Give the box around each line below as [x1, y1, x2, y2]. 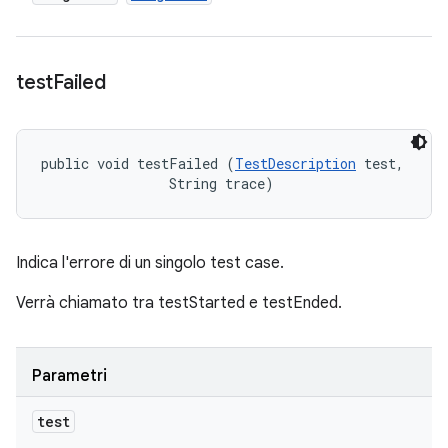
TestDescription [235, 154, 356, 173]
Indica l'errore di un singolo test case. [16, 253, 284, 273]
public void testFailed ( [41, 154, 235, 173]
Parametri [32, 366, 107, 386]
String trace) [41, 174, 274, 193]
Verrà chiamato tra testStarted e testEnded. [16, 293, 342, 313]
